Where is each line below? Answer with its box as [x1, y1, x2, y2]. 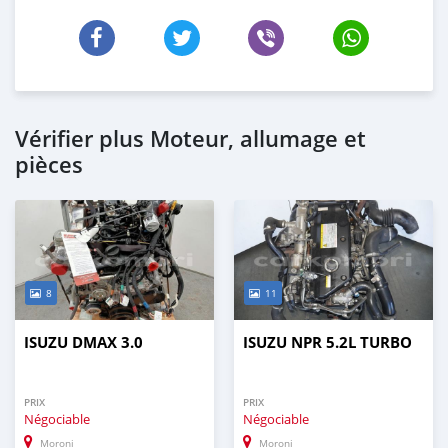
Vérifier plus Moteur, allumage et [15, 124, 366, 155]
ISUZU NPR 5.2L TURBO [243, 332, 412, 354]
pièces [15, 150, 83, 181]
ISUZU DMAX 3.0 [24, 332, 143, 354]
